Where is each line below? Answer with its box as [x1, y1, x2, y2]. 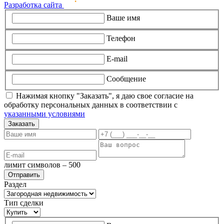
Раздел [4, 180, 26, 189]
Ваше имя [106, 13, 140, 22]
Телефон [106, 34, 135, 43]
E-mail [106, 54, 127, 63]
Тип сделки [4, 198, 43, 207]
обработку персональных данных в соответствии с [4, 100, 177, 109]
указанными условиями [4, 109, 85, 118]
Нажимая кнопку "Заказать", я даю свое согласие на [16, 91, 193, 100]
